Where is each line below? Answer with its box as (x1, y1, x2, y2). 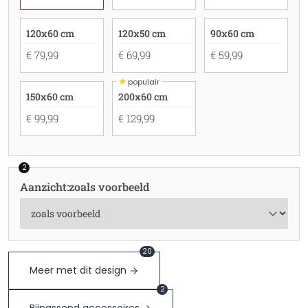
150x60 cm (26, 90, 74, 103)
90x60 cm (210, 27, 254, 40)
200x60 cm (118, 90, 168, 103)
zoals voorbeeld (69, 179, 149, 194)
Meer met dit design (30, 263, 126, 277)
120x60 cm (26, 27, 74, 40)
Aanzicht (20, 179, 67, 194)
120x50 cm (118, 27, 166, 40)
